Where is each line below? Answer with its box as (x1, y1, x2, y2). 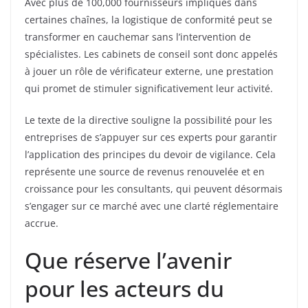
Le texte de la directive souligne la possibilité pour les (25, 113, 272, 127)
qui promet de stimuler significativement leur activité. (25, 82, 273, 96)
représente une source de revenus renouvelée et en (25, 165, 265, 179)
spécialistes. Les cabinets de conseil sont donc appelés (25, 47, 278, 61)
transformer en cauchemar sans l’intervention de (25, 30, 251, 44)
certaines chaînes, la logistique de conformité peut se (25, 13, 272, 27)
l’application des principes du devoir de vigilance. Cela (25, 148, 276, 162)
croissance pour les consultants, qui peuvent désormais (25, 182, 283, 196)
